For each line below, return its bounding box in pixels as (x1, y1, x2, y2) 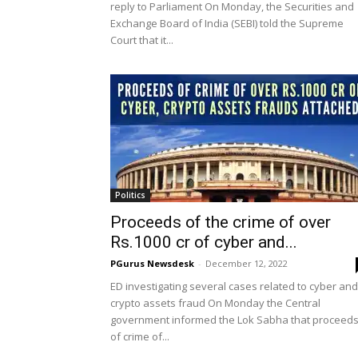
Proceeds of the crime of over (110, 213, 331, 232)
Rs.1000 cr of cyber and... (110, 233, 297, 252)
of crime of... (110, 329, 169, 344)
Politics (115, 189, 145, 201)
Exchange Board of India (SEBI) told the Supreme (110, 16, 344, 30)
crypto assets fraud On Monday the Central (110, 296, 320, 310)
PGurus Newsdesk (110, 257, 194, 269)
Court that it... (110, 33, 173, 47)
